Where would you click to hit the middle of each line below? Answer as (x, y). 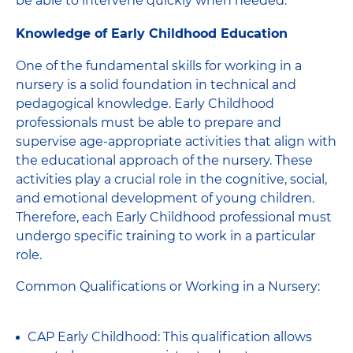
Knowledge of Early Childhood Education (152, 33)
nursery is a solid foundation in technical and (156, 84)
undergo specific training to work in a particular (165, 236)
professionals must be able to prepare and (149, 122)
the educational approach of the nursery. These (164, 160)
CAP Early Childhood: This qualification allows (170, 336)
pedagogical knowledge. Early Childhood (145, 103)
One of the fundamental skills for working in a (159, 65)
